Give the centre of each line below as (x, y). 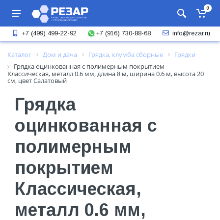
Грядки (185, 55)
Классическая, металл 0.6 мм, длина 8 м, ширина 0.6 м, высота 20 (106, 73)
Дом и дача (60, 55)
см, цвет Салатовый (37, 80)
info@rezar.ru (191, 33)
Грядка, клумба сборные (126, 55)
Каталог (19, 55)
